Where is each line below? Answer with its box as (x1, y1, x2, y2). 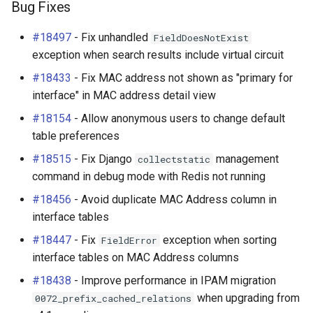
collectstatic (138, 153, 210, 166)
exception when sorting (160, 233, 277, 247)
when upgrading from (194, 291, 300, 305)
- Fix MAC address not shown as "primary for (71, 71, 293, 85)
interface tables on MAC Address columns (32, 251, 239, 264)
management (213, 152, 279, 166)
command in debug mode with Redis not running (32, 170, 265, 183)
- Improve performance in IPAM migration (71, 274, 276, 287)
